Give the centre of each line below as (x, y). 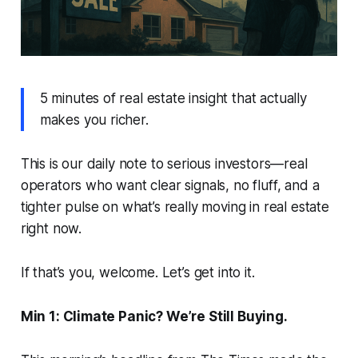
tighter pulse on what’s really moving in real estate (175, 207)
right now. (51, 228)
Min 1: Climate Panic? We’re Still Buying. (154, 316)
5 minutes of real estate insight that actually (173, 98)
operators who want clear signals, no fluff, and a (170, 185)
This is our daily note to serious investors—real (164, 163)
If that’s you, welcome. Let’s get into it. (137, 272)
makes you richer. (94, 119)
